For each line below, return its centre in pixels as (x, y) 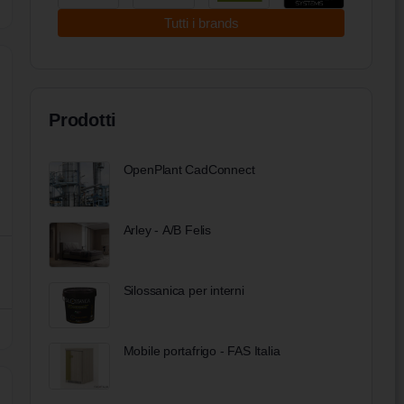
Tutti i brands (201, 23)
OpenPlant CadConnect (189, 169)
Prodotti (83, 119)
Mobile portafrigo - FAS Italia (202, 351)
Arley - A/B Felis (167, 230)
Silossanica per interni (184, 291)
